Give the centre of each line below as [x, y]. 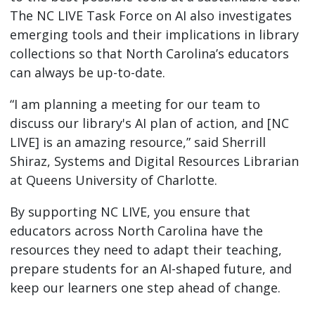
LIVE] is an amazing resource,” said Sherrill [137, 142]
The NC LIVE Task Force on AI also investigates [150, 15]
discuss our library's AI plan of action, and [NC [149, 123]
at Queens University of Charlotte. [113, 180]
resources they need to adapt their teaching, [146, 250]
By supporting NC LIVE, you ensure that [130, 212]
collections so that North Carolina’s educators [149, 53]
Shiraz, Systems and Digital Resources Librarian [154, 161]
